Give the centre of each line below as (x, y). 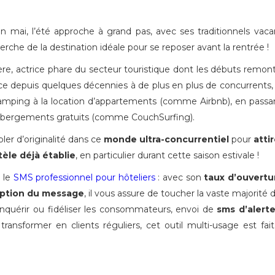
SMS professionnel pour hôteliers (84, 177)
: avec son (180, 177)
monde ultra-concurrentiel (167, 139)
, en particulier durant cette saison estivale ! (167, 155)
